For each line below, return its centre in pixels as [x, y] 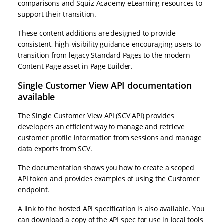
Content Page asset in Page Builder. [76, 66]
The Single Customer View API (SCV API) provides [96, 116]
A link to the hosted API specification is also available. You [111, 209]
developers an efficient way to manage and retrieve [101, 127]
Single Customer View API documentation [105, 85]
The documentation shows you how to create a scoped [106, 168]
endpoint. [34, 190]
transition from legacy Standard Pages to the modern [104, 55]
